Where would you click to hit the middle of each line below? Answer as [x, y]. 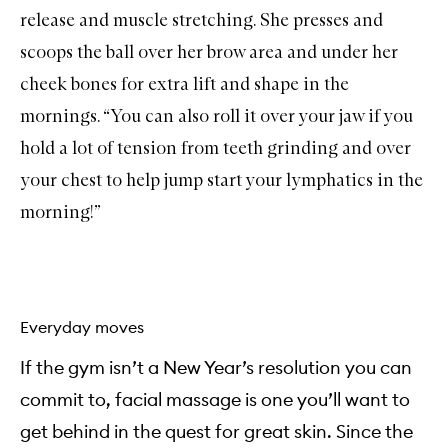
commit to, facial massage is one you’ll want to [215, 400]
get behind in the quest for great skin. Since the [216, 432]
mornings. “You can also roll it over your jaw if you [216, 115]
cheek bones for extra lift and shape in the [184, 83]
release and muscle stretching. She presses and [201, 19]
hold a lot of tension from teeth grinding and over [215, 147]
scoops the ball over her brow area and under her [209, 51]
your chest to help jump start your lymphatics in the [221, 179]
